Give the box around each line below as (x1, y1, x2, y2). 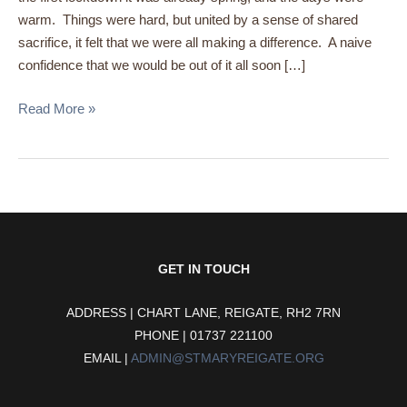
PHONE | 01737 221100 (134, 329, 273, 343)
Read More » (18, 100, 95, 116)
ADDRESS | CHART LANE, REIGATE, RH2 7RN (66, 306, 341, 321)
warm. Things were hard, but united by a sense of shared (18, 12, 358, 28)
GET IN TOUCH (157, 262, 250, 276)
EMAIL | (83, 352, 131, 366)
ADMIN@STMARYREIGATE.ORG (130, 352, 324, 366)
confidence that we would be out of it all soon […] (18, 57, 305, 74)
